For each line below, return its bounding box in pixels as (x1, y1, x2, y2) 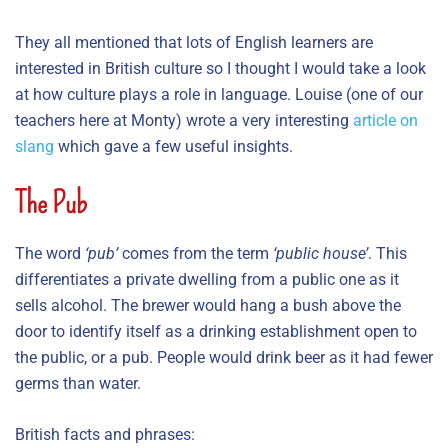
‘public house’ (273, 243, 368, 263)
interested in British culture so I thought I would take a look (15, 58, 426, 78)
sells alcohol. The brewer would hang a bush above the (15, 295, 401, 315)
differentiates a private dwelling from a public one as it (15, 269, 399, 289)
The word (15, 243, 85, 263)
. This (368, 243, 407, 263)
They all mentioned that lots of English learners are (15, 32, 373, 52)
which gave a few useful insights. (54, 136, 293, 156)
